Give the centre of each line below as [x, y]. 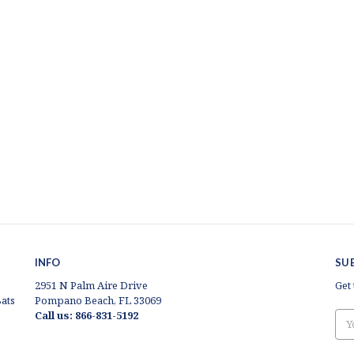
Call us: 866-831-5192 [86, 316]
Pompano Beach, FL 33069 [98, 301]
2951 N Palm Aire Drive [91, 286]
